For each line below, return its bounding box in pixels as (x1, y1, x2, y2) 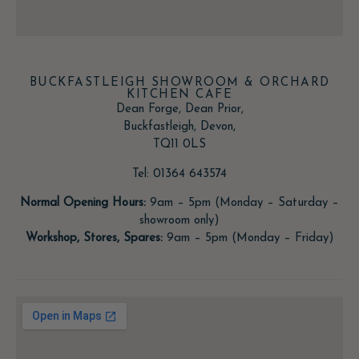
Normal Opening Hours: (20, 197, 146, 210)
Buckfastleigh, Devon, (123, 121, 236, 134)
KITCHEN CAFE (127, 89, 232, 102)
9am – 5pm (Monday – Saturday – (146, 197, 339, 210)
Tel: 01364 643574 (132, 167, 227, 180)
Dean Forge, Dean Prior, (115, 103, 244, 116)
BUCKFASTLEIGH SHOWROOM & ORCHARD (29, 77, 330, 90)
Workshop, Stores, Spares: (25, 232, 163, 244)
